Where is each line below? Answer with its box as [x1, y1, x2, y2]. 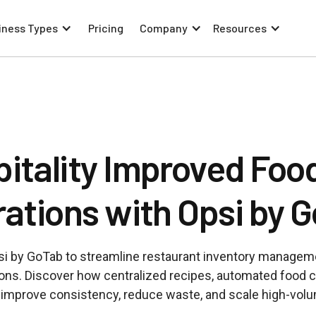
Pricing [88, 21, 123, 35]
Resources [213, 21, 267, 35]
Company [140, 21, 188, 35]
